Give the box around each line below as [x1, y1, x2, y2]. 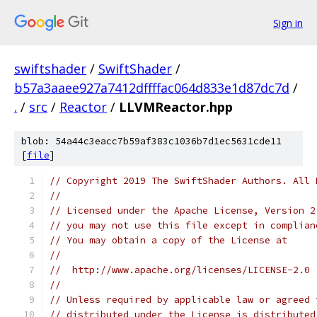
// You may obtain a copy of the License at [50, 234, 287, 246]
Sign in [273, 16, 303, 30]
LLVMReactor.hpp [119, 98, 233, 115]
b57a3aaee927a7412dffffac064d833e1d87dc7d [14, 79, 289, 96]
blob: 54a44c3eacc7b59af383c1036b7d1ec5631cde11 [21, 135, 282, 147]
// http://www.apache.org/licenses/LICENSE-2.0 [50, 264, 310, 276]
